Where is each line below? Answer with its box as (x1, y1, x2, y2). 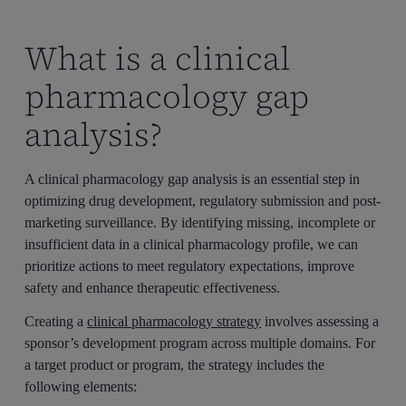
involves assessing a (261, 313, 380, 329)
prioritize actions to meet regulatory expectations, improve (24, 258, 355, 274)
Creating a (24, 313, 88, 329)
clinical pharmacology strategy (87, 313, 262, 329)
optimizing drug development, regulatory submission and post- (24, 193, 382, 208)
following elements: (24, 378, 138, 394)
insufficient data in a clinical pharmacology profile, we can (24, 237, 359, 252)
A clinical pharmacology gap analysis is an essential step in (24, 171, 361, 187)
